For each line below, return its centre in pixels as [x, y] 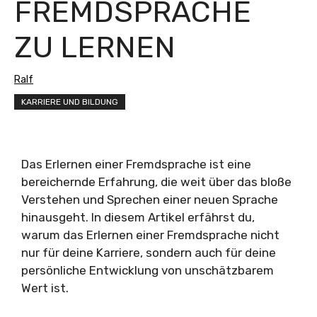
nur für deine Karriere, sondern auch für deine [149, 253]
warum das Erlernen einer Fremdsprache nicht [150, 235]
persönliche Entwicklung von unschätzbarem [148, 271]
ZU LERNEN [95, 48]
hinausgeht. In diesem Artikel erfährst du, [138, 218]
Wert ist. [45, 288]
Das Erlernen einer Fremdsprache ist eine [136, 165]
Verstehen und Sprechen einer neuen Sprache [150, 200]
